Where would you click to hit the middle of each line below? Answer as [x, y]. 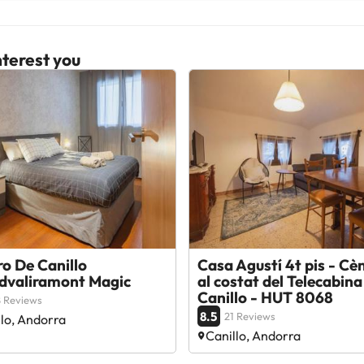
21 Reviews [249, 316]
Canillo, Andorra [253, 336]
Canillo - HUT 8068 [265, 297]
